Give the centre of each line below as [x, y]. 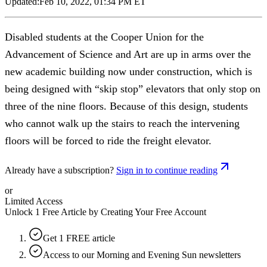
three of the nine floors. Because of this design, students [126, 106]
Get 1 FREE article [79, 238]
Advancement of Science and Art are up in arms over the [128, 54]
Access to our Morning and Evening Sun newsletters [142, 254]
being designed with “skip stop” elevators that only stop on [133, 89]
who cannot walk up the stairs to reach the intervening [122, 123]
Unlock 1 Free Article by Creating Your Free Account [105, 212]
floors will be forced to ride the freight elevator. [108, 140]
